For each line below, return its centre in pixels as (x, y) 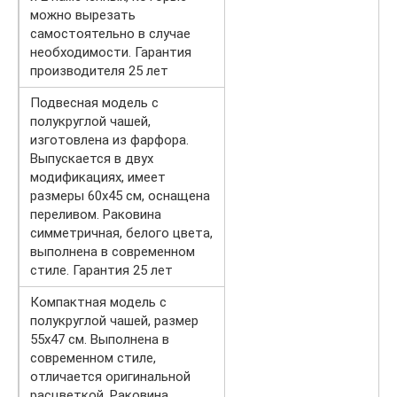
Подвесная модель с (94, 102)
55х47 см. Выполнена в (100, 339)
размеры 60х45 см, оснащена (120, 195)
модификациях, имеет (98, 177)
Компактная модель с (98, 302)
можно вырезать (83, 15)
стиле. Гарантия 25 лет (101, 270)
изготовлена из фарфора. (109, 140)
